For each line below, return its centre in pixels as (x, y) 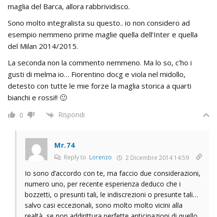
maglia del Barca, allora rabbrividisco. (69, 6)
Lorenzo (101, 157)
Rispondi (71, 114)
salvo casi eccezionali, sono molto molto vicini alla (104, 205)
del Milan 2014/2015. (43, 46)
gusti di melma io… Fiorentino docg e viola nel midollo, (97, 74)
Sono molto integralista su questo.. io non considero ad (99, 23)
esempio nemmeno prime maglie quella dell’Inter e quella (103, 34)
